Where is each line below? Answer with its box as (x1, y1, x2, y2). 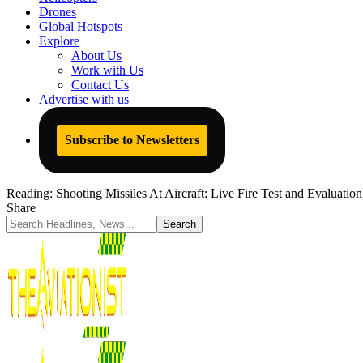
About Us (71, 49, 122, 62)
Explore (39, 34, 79, 48)
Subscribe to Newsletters (65, 133, 199, 147)
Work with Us (71, 63, 143, 77)
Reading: (6, 186, 53, 200)
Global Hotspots (39, 19, 122, 33)
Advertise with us (39, 92, 129, 106)
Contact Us (71, 78, 129, 92)
